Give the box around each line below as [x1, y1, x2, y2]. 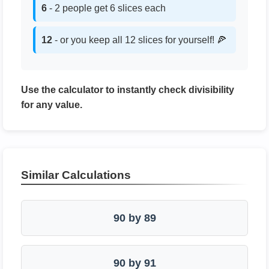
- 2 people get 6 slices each [47, 3, 166, 13]
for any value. [21, 100, 82, 110]
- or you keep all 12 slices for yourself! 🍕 [52, 35, 226, 45]
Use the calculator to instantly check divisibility [21, 85, 234, 95]
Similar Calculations [21, 169, 131, 181]
